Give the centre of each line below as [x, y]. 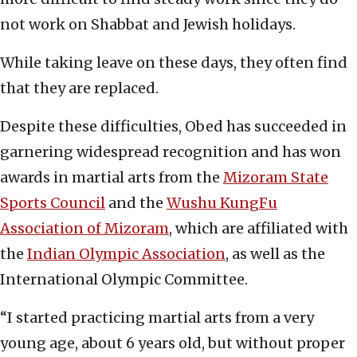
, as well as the [275, 253]
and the [136, 202]
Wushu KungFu [222, 202]
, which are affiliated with [259, 228]
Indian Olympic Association [126, 253]
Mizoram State [276, 177]
